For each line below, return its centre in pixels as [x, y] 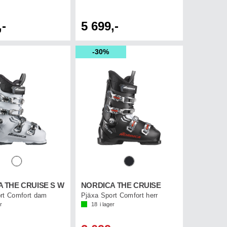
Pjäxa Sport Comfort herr [119, 196]
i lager [107, 204]
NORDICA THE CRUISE [121, 186]
